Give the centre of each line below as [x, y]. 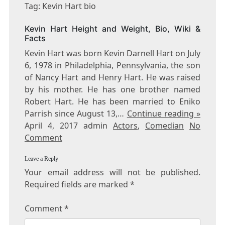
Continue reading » [164, 114]
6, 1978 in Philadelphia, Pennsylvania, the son [113, 66]
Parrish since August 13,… [76, 114]
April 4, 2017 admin [69, 126]
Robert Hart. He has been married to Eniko [113, 102]
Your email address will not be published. [113, 173]
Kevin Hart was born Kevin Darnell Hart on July [113, 53]
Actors [126, 126]
